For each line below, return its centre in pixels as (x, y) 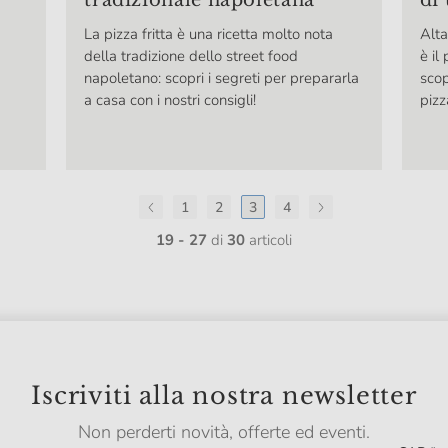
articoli (268, 240)
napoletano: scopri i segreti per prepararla (222, 78)
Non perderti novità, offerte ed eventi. (224, 432)
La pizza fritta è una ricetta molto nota (209, 34)
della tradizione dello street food (191, 56)
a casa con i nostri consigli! (170, 100)
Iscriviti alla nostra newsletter (224, 396)
